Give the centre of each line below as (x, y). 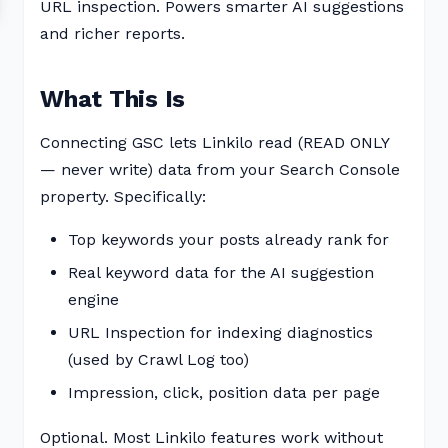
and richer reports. (112, 33)
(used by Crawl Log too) (158, 359)
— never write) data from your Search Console (220, 169)
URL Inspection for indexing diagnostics (220, 332)
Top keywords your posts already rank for (228, 239)
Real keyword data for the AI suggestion (221, 272)
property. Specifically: (123, 196)
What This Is (113, 99)
